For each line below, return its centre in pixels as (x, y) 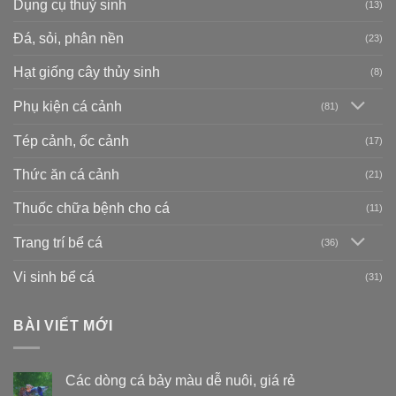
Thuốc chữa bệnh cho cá (91, 209)
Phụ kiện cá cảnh (68, 107)
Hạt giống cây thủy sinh (87, 72)
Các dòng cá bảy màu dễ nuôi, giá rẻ (180, 380)
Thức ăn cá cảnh (66, 175)
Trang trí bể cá (58, 243)
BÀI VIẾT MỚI (63, 326)
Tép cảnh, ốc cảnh (71, 141)
